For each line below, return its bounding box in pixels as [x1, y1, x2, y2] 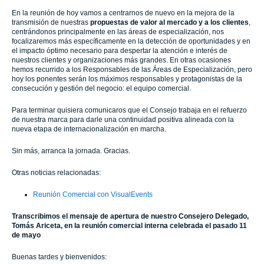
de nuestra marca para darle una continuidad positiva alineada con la [12, 115, 234, 124]
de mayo [12, 231, 41, 239]
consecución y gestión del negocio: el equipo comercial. [12, 84, 191, 93]
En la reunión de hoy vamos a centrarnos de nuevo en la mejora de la [12, 9, 235, 17]
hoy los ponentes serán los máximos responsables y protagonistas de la [12, 75, 242, 83]
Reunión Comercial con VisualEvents [33, 190, 153, 199]
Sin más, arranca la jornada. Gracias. [12, 147, 130, 155]
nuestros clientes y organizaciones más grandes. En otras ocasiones [12, 56, 231, 64]
